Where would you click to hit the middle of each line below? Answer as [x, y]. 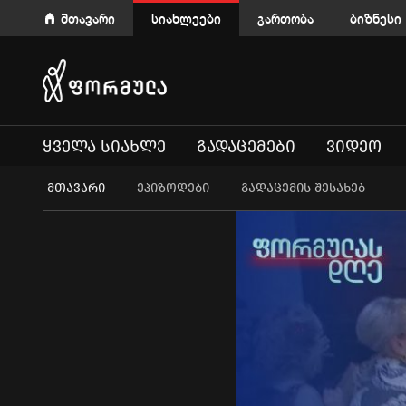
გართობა [285, 18]
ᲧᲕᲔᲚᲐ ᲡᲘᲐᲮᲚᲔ [104, 146]
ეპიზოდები [173, 188]
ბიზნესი [376, 18]
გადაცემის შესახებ [303, 188]
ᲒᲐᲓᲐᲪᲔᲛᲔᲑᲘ [246, 146]
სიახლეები [186, 18]
